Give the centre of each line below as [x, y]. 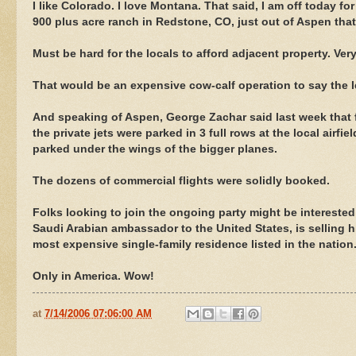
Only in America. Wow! [93, 276]
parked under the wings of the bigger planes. [155, 149]
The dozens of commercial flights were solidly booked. [181, 180]
